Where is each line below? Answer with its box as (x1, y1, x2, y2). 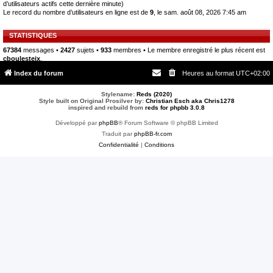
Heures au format (182, 69, 236, 77)
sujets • (75, 46, 101, 54)
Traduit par (101, 130, 134, 137)
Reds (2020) (136, 90, 172, 97)
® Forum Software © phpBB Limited (118, 119, 218, 126)
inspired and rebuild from (68, 104, 145, 111)
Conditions (144, 141, 174, 148)
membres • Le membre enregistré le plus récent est (112, 46, 265, 54)
